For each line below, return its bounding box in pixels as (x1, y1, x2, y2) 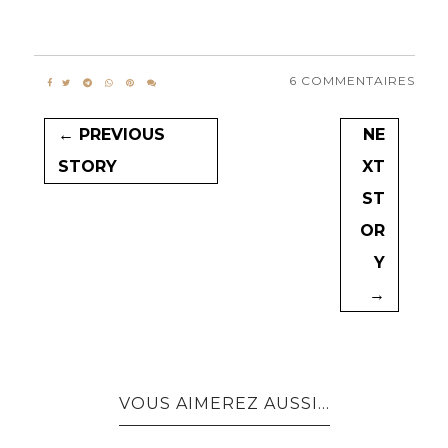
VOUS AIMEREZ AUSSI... (118, 393, 330, 413)
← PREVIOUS (58, 124, 165, 144)
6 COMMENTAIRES (288, 72, 415, 88)
